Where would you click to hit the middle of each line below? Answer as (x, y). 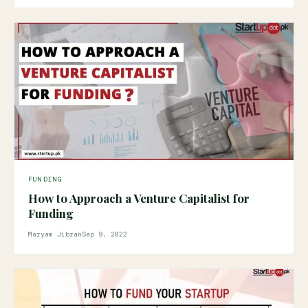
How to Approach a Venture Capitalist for (139, 198)
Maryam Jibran (55, 234)
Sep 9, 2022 (104, 234)
